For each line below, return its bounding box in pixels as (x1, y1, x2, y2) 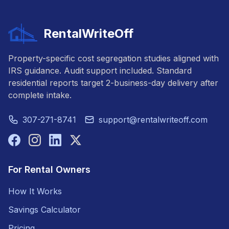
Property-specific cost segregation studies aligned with (8, 53, 219, 63)
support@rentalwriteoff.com (99, 114, 208, 125)
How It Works (8, 186, 62, 196)
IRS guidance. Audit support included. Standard (8, 65, 192, 76)
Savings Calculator (8, 204, 81, 215)
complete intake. (8, 89, 72, 100)
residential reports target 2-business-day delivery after (8, 77, 218, 88)
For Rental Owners (8, 164, 90, 175)
